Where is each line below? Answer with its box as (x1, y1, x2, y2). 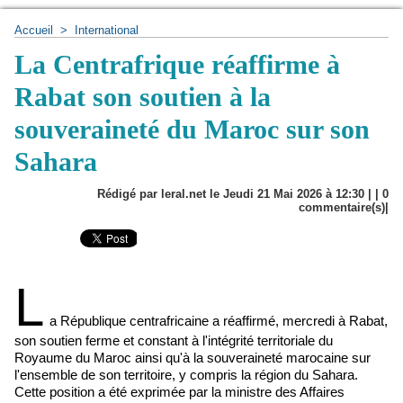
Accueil (14, 23, 53, 37)
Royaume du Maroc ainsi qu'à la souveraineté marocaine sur (14, 350, 371, 365)
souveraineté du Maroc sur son (14, 114, 370, 144)
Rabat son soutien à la (14, 82, 271, 112)
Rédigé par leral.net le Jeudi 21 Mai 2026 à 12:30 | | (97, 187, 382, 201)
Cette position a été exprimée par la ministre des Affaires (14, 384, 345, 399)
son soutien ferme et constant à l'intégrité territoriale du (14, 333, 333, 348)
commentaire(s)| (299, 201, 389, 214)
